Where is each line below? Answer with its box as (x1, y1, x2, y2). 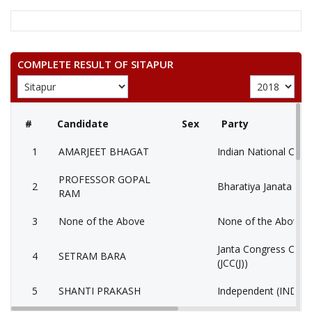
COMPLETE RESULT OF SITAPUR (17, 57, 173, 71)
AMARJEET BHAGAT (58, 145, 149, 158)
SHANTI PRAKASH (58, 284, 141, 297)
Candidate (57, 117, 109, 130)
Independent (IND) (217, 284, 301, 297)
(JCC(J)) (217, 256, 248, 270)
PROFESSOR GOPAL (58, 173, 150, 186)
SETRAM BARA (58, 249, 126, 263)
